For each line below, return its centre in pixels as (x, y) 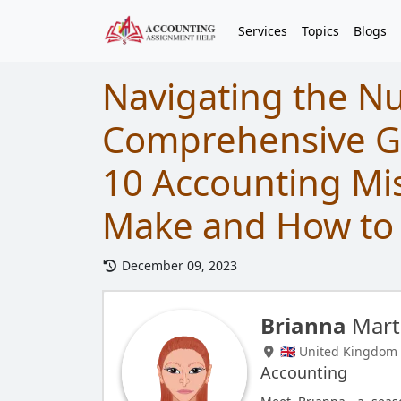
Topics (320, 31)
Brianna (304, 325)
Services (263, 31)
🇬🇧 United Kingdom (337, 351)
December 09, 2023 (177, 265)
